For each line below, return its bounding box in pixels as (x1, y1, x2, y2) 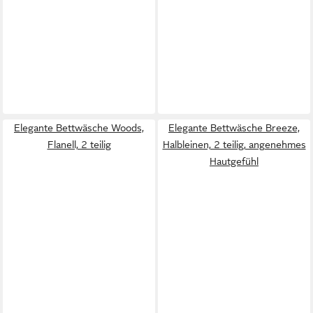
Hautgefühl (210, 156, 259, 167)
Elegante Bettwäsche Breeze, (168, 122, 300, 133)
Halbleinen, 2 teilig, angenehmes (162, 139, 306, 150)
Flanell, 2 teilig (47, 139, 111, 150)
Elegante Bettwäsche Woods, (14, 122, 144, 133)
